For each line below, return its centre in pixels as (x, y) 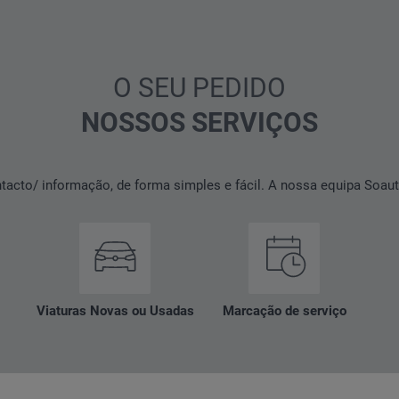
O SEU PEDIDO (199, 88)
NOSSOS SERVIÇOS (199, 122)
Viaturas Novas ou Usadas (115, 310)
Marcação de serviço (284, 310)
